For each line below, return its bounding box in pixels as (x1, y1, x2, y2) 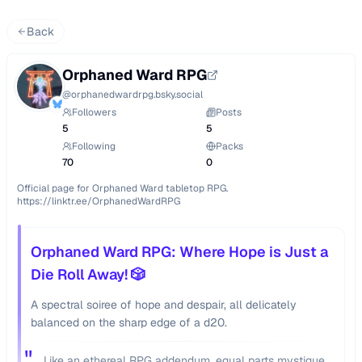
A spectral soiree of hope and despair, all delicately (31, 297, 297, 312)
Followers (72, 106, 116, 119)
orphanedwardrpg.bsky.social (71, 88, 203, 101)
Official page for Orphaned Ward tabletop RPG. (17, 182, 228, 195)
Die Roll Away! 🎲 (31, 265, 145, 284)
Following (72, 140, 116, 153)
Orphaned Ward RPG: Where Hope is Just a (31, 242, 328, 261)
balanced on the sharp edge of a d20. (31, 315, 227, 330)
